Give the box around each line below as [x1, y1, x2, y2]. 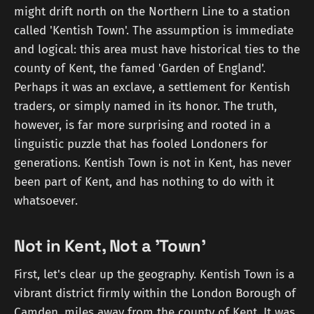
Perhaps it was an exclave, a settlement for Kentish [14, 79, 290, 95]
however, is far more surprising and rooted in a [14, 117, 271, 132]
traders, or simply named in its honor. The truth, [14, 98, 277, 114]
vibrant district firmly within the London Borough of [14, 286, 296, 301]
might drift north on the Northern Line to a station [14, 4, 290, 19]
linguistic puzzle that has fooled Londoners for [14, 136, 268, 151]
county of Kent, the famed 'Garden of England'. [14, 60, 266, 76]
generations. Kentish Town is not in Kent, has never [14, 155, 292, 170]
